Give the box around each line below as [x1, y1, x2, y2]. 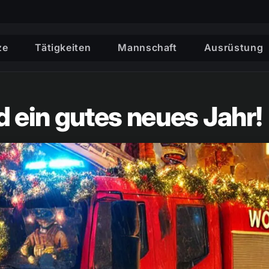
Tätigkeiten [35, 41, 91, 53]
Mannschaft [118, 41, 177, 53]
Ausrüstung [204, 41, 264, 53]
